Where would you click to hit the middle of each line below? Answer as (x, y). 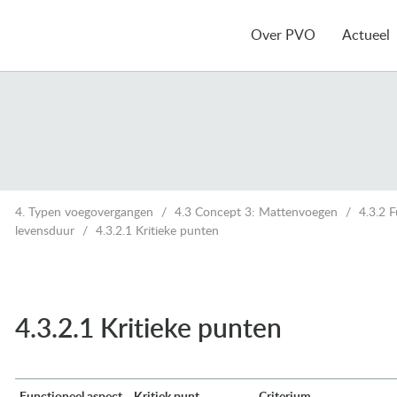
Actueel (366, 35)
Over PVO (283, 35)
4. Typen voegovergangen (84, 213)
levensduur (45, 231)
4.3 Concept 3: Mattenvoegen (256, 213)
